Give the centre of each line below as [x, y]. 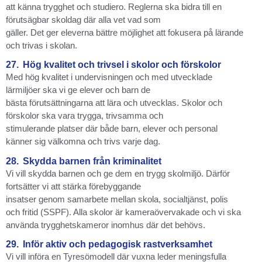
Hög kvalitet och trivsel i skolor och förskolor [122, 65]
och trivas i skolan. [42, 45]
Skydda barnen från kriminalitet [92, 161]
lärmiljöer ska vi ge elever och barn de [78, 90]
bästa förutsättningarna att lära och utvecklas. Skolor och [114, 103]
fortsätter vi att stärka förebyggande [73, 186]
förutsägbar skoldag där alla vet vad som [83, 19]
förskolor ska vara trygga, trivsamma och [85, 116]
